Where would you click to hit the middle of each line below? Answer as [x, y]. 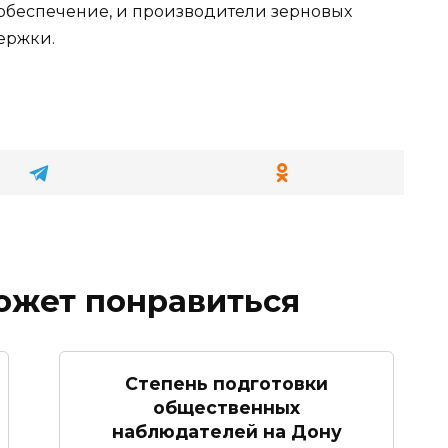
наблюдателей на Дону [226, 431]
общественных [226, 407]
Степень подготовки [226, 383]
